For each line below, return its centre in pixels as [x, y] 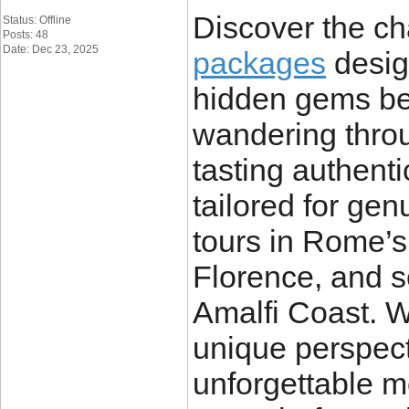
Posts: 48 [26, 35]
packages [259, 63]
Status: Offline [37, 20]
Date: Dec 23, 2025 [51, 49]
